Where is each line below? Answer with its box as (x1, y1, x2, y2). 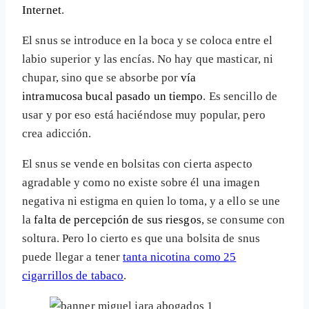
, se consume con (201, 213, 286, 227)
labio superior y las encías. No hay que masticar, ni (22, 52, 274, 66)
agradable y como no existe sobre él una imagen (22, 176, 260, 190)
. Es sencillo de (203, 90, 278, 103)
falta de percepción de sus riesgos (34, 213, 201, 227)
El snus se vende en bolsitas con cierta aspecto (22, 157, 252, 171)
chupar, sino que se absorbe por (22, 71, 181, 85)
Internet (22, 3, 61, 17)
